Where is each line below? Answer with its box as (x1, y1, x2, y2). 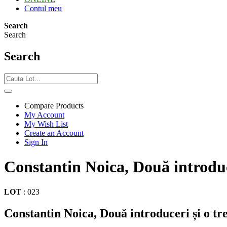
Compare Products (24, 101, 84, 110)
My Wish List (24, 119, 68, 128)
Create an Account (24, 128, 84, 137)
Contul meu (24, 4, 62, 13)
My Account (24, 110, 64, 119)
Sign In (24, 137, 48, 146)
